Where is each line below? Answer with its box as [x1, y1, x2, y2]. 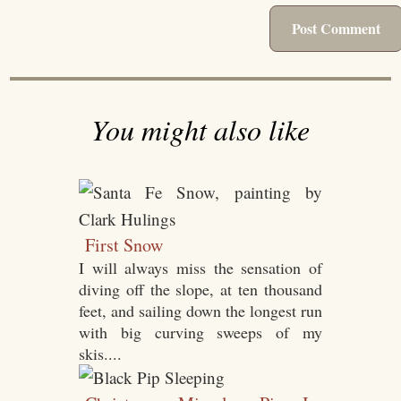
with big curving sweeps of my [78, 321, 323, 344]
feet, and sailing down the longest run [78, 300, 323, 322]
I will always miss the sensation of [78, 257, 323, 279]
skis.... [78, 343, 122, 365]
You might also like [91, 110, 310, 149]
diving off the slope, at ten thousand [78, 278, 323, 301]
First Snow [85, 233, 164, 258]
